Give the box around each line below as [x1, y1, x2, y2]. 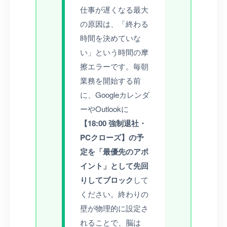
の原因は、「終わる [80, 18, 148, 29]
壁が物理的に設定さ [80, 202, 148, 213]
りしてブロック [80, 174, 133, 185]
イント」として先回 [80, 160, 148, 171]
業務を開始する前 [80, 74, 141, 86]
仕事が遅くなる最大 [80, 4, 148, 15]
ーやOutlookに [80, 103, 129, 114]
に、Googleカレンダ [80, 89, 149, 100]
